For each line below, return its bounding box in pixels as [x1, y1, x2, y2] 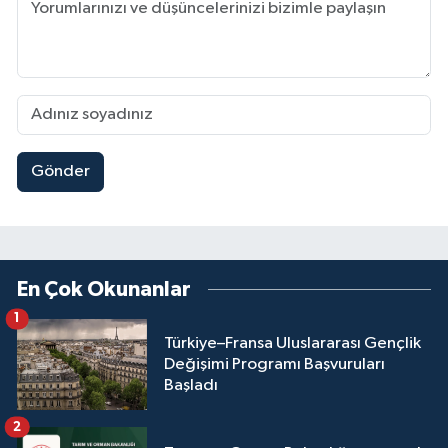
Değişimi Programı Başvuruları [164, 356, 385, 373]
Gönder [30, 163, 90, 181]
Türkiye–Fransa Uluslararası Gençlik [164, 335, 421, 352]
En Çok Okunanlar [17, 278, 191, 300]
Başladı [164, 377, 218, 394]
